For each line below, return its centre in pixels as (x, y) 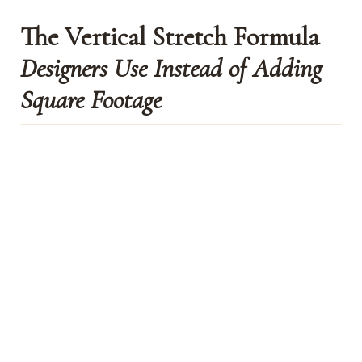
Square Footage (91, 99)
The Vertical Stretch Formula (170, 36)
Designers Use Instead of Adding (171, 68)
